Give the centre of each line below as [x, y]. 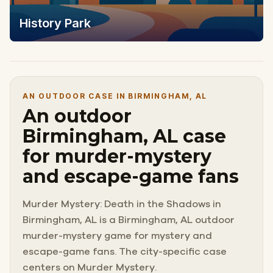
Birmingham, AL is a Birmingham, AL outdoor [129, 220]
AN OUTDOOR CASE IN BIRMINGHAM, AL [115, 96]
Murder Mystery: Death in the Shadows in [122, 204]
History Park [55, 23]
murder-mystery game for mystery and [117, 236]
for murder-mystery [117, 156]
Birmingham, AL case [124, 136]
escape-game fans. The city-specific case [125, 251]
